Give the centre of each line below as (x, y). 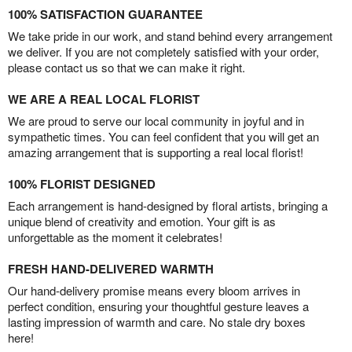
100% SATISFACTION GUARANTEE (105, 15)
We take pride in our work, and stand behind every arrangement (170, 36)
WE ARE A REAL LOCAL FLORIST (104, 99)
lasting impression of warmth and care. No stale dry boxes (157, 322)
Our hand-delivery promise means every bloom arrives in (154, 291)
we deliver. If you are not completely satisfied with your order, (163, 52)
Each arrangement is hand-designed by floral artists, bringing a (168, 206)
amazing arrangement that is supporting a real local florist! (156, 152)
